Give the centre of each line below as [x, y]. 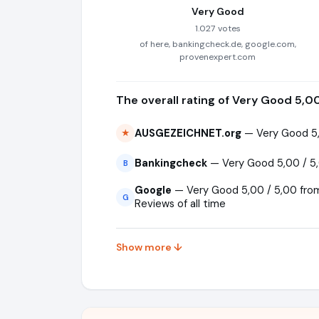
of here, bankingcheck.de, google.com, [218, 44]
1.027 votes [218, 28]
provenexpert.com [218, 57]
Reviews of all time [180, 204]
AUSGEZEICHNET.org [188, 133]
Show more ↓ [149, 247]
